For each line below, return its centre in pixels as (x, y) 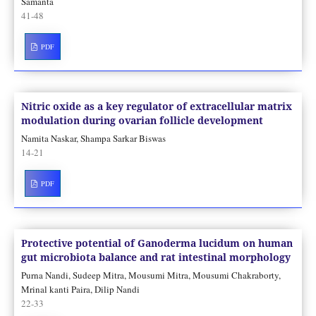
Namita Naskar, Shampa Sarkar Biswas (93, 138)
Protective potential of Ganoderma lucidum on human (157, 243)
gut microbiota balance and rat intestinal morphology (156, 257)
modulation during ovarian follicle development (142, 120)
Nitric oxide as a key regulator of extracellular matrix (156, 106)
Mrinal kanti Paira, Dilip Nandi (80, 289)
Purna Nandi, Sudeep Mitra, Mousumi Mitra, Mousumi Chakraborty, (151, 275)
